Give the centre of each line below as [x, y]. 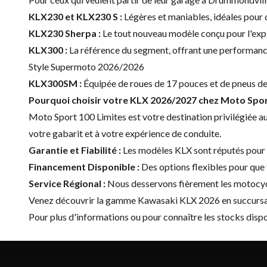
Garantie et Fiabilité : [75, 150]
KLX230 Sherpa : [65, 33]
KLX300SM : [55, 83]
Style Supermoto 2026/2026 [86, 66]
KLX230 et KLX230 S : [75, 16]
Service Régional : [67, 183]
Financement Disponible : [84, 166]
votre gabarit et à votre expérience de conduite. [125, 133]
